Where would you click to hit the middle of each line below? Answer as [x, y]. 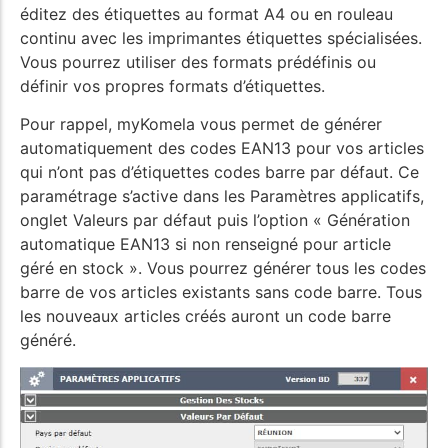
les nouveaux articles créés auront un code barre [205, 316]
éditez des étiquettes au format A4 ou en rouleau [206, 14]
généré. [48, 340]
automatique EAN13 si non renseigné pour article [205, 244]
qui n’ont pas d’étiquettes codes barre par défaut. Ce [219, 172]
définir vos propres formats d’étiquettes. [172, 86]
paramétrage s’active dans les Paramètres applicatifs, [222, 196]
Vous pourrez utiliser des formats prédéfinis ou [198, 62]
